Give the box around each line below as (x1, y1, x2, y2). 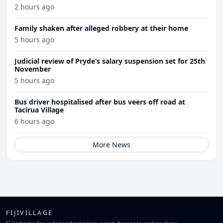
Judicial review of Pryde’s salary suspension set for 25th (14, 56, 205, 66)
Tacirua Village (14, 105, 64, 114)
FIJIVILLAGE (6, 208, 53, 217)
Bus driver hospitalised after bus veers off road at (14, 97, 185, 107)
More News (93, 139, 130, 149)
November (14, 64, 51, 74)
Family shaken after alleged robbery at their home (14, 23, 188, 33)
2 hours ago (14, 1, 54, 11)
